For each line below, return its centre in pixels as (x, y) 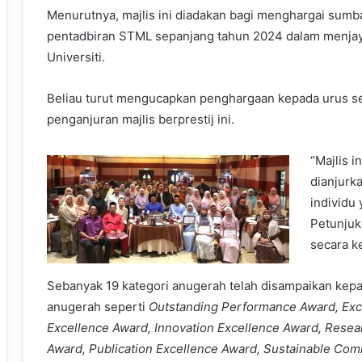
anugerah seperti (98, 307)
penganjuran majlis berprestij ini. (141, 120)
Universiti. (76, 57)
